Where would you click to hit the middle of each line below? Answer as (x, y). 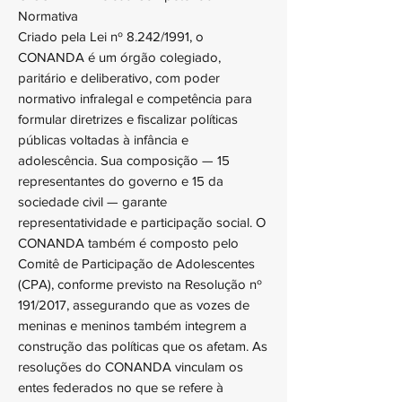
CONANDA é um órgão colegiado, (119, 57)
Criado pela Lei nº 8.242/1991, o (111, 36)
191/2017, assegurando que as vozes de (134, 305)
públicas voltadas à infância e (103, 140)
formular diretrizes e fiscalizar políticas (128, 119)
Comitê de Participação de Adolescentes (136, 263)
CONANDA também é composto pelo (128, 243)
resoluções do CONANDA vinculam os (131, 367)
